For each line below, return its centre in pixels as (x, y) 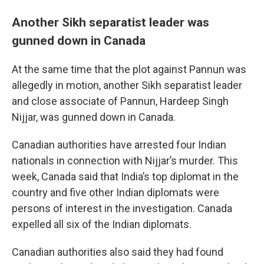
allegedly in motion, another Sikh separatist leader (127, 85)
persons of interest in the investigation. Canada (122, 208)
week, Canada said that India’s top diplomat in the (125, 176)
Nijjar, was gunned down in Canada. (94, 117)
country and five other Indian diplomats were (115, 192)
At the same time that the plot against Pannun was (129, 69)
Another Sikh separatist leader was (110, 22)
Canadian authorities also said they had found (118, 252)
